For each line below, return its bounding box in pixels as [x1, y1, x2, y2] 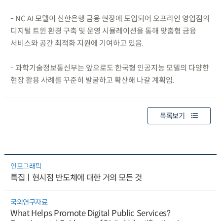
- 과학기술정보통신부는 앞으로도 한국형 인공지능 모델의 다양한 [10, 63, 209, 73]
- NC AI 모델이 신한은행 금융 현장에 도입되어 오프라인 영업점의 [10, 13, 210, 23]
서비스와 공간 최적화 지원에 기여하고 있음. [10, 38, 144, 48]
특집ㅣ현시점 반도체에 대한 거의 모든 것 [10, 173, 143, 184]
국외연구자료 [10, 197, 48, 207]
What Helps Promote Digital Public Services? [10, 208, 171, 219]
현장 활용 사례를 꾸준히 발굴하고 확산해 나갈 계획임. [10, 75, 175, 85]
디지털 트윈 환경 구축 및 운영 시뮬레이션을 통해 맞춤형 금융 [10, 26, 196, 36]
